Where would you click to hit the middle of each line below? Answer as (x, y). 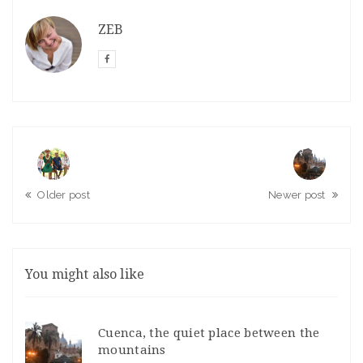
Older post (64, 195)
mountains (132, 350)
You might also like (85, 275)
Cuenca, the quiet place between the (209, 333)
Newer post (297, 195)
